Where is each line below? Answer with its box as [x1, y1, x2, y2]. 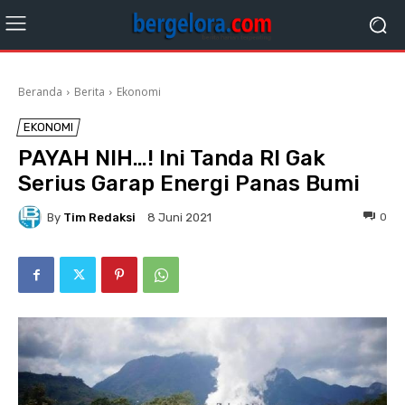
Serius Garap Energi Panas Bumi [18, 171, 360, 196]
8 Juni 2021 [147, 211, 212, 225]
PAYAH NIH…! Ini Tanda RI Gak [18, 146, 325, 171]
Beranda [18, 84, 62, 99]
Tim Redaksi [63, 210, 136, 224]
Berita [74, 84, 105, 99]
